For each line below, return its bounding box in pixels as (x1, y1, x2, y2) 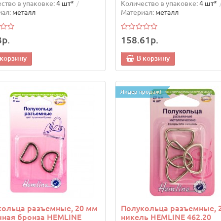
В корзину (136, 54, 170, 63)
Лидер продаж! (120, 89, 161, 95)
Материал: (120, 8, 154, 17)
